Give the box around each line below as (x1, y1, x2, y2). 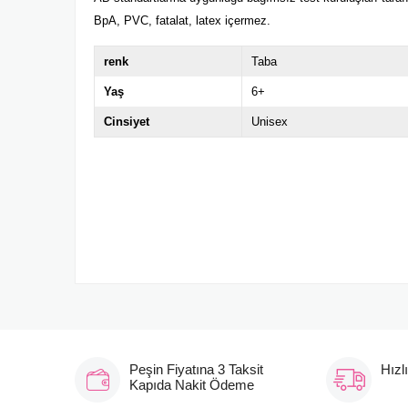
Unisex (250, 115, 288, 128)
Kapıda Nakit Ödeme (129, 377, 254, 393)
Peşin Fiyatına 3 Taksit (129, 362, 263, 377)
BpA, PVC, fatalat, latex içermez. (94, 14, 270, 27)
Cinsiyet (104, 115, 149, 128)
